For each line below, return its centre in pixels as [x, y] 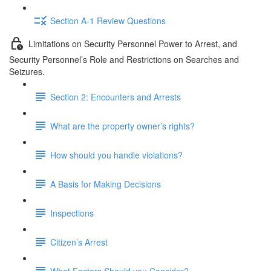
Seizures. [27, 71]
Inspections [72, 213]
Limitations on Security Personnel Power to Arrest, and [133, 43]
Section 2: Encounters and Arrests [116, 96]
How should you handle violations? [116, 155]
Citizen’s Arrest [79, 242]
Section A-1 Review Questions [108, 20]
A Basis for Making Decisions [106, 184]
